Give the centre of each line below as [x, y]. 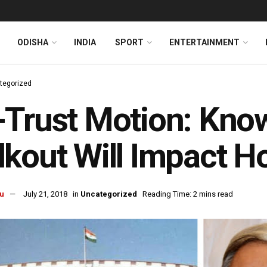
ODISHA [33, 42]
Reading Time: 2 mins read [188, 194]
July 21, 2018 [45, 194]
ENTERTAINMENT [204, 42]
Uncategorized [109, 194]
